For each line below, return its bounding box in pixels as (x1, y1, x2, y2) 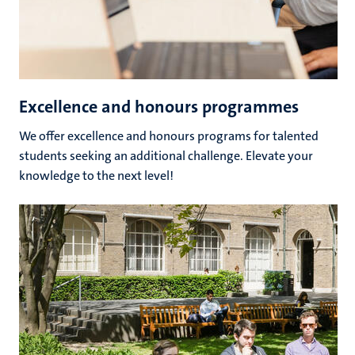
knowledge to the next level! (19, 166, 174, 184)
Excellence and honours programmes (19, 94, 299, 118)
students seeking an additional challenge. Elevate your (19, 147, 313, 164)
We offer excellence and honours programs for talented (19, 127, 319, 144)
